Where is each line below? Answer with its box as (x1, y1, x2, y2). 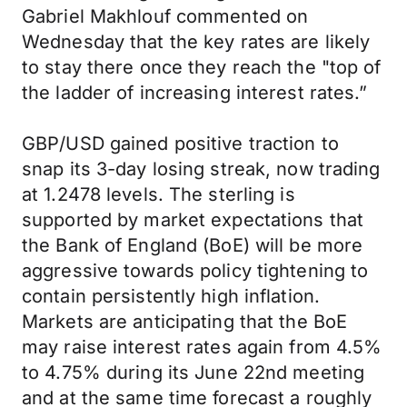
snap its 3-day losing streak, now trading (22, 158, 381, 180)
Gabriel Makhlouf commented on (22, 5, 309, 27)
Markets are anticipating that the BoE (22, 311, 348, 333)
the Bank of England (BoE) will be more (22, 234, 363, 256)
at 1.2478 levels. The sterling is (22, 184, 295, 205)
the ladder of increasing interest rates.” (22, 82, 368, 104)
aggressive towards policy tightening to (22, 260, 369, 282)
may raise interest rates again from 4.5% (22, 336, 382, 358)
